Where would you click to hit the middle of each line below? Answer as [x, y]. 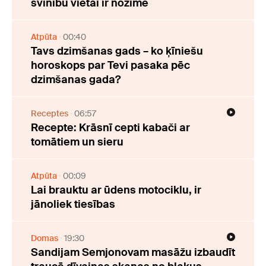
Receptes [50, 113]
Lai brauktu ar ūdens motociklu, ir [116, 190]
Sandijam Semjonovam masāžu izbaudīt [133, 252]
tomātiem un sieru [77, 142]
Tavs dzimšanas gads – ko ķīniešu [117, 51]
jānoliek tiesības [73, 204]
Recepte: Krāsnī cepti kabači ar [110, 127]
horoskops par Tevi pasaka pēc [110, 65]
